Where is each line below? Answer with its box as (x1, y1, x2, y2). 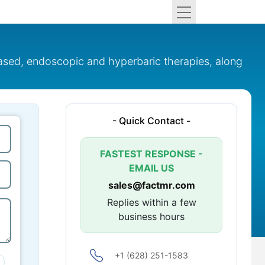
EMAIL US (129, 162, 174, 174)
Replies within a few (106, 196, 196, 208)
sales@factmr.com (108, 179, 195, 191)
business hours (118, 211, 185, 222)
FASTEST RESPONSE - (100, 148, 203, 160)
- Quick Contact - (112, 115, 190, 127)
